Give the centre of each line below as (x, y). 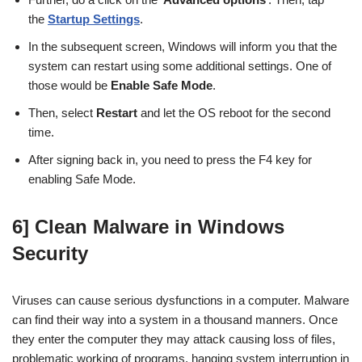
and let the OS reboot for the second (234, 112)
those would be (69, 85)
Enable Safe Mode (162, 85)
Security (50, 253)
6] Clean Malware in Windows (148, 226)
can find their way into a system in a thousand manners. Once (175, 319)
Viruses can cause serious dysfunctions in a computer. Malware (181, 300)
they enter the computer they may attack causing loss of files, (174, 339)
